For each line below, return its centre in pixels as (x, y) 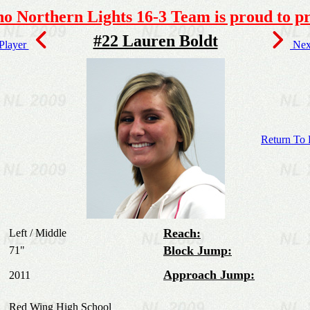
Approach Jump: (209, 275)
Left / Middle (38, 233)
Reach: (182, 233)
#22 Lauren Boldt (155, 41)
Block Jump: (198, 250)
